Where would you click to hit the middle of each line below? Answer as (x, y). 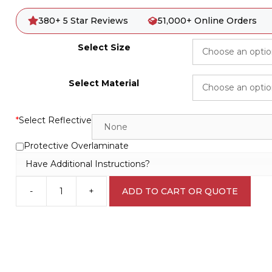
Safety (29, 196)
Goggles (33, 209)
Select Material (104, 83)
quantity (32, 235)
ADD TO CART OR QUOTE (180, 191)
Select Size (104, 47)
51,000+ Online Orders (207, 21)
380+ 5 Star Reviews (83, 21)
